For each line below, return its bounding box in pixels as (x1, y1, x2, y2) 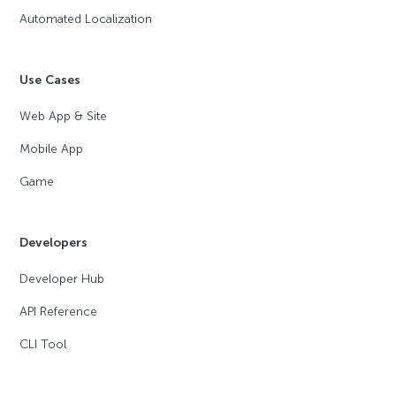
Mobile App (19, 141, 84, 157)
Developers (19, 235, 88, 251)
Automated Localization (19, 11, 153, 27)
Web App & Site (19, 109, 108, 125)
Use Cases (19, 72, 81, 88)
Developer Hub (19, 271, 105, 287)
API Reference (19, 304, 98, 320)
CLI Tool (19, 337, 67, 353)
